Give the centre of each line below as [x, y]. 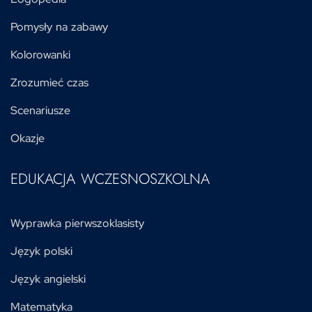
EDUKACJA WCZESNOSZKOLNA [110, 179]
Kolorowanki [40, 55]
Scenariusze [40, 110]
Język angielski [48, 279]
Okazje [28, 138]
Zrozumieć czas [49, 83]
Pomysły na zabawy [59, 27]
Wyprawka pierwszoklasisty [77, 223]
